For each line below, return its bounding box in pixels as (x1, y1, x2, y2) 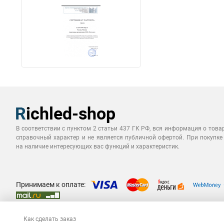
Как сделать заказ (23, 215, 76, 222)
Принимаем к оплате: (16, 180, 85, 188)
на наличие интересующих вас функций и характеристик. (16, 143, 179, 150)
